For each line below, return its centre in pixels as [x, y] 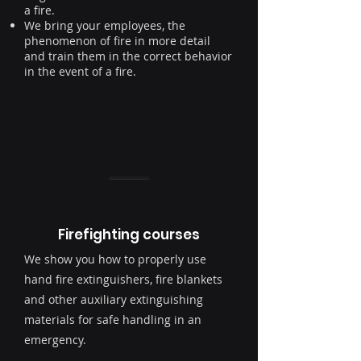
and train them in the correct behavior [128, 56]
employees [133, 26]
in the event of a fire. [80, 72]
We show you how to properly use [115, 259]
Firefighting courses [129, 235]
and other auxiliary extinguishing [114, 300]
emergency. [57, 340]
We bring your [64, 26]
